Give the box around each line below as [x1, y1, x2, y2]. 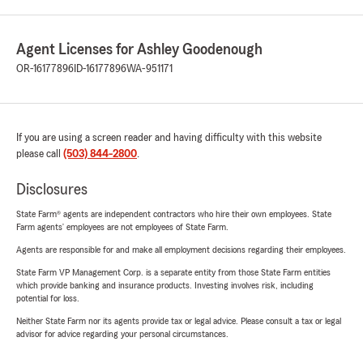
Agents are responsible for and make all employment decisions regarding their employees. [16, 245, 346, 254]
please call [16, 148, 63, 160]
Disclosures [16, 181, 88, 198]
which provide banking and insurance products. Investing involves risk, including [16, 280, 314, 290]
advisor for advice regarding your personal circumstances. [16, 329, 228, 339]
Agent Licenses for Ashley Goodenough [16, 41, 263, 58]
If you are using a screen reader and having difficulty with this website [16, 132, 322, 143]
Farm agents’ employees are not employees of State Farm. [16, 222, 228, 232]
